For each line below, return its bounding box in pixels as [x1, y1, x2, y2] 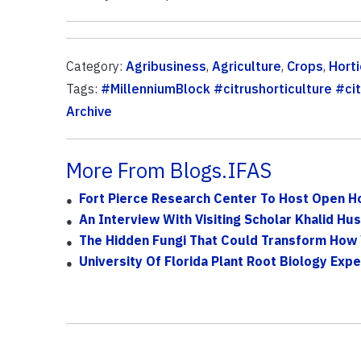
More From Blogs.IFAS [65, 156, 272, 184]
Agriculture [211, 57, 281, 74]
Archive [65, 102, 112, 119]
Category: [65, 57, 126, 74]
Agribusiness [125, 57, 206, 74]
